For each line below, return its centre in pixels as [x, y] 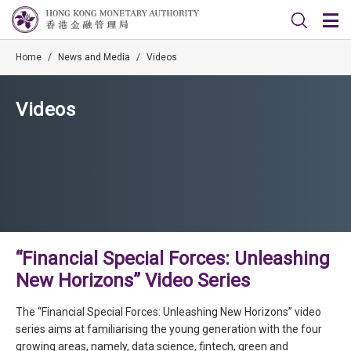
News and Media [94, 57]
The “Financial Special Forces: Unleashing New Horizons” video [168, 312]
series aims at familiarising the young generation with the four [169, 329]
